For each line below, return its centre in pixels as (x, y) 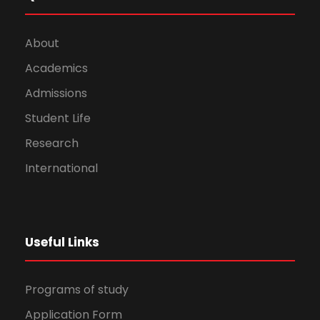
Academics (56, 69)
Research (52, 144)
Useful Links (62, 242)
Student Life (58, 119)
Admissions (56, 94)
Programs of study (77, 290)
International (61, 169)
